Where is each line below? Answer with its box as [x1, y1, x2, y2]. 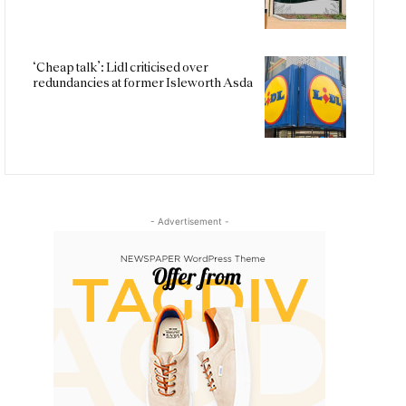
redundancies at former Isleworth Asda [33, 75, 253, 91]
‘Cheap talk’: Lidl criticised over [33, 60, 208, 75]
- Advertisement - [150, 216, 229, 227]
